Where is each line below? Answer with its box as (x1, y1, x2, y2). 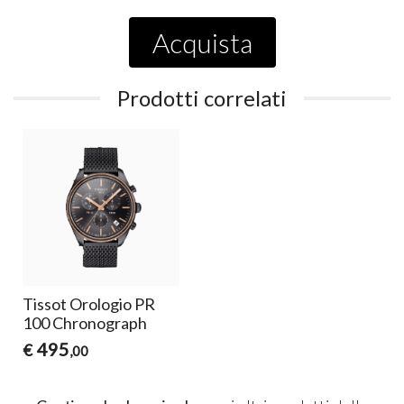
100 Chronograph (23, 313, 148, 334)
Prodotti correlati (117, 85, 287, 112)
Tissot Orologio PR (23, 294, 156, 315)
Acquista (151, 26, 252, 60)
